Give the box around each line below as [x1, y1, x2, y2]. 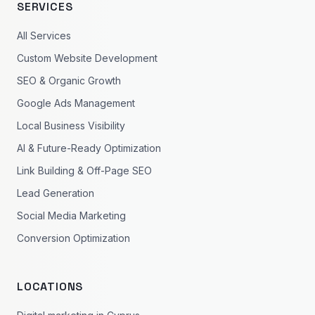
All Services [17, 30, 71, 41]
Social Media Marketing [17, 210, 126, 221]
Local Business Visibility [17, 120, 125, 131]
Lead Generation [17, 187, 94, 199]
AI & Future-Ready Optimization [17, 142, 161, 154]
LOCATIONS [17, 279, 84, 294]
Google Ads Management [17, 97, 135, 109]
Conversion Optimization [17, 232, 130, 244]
